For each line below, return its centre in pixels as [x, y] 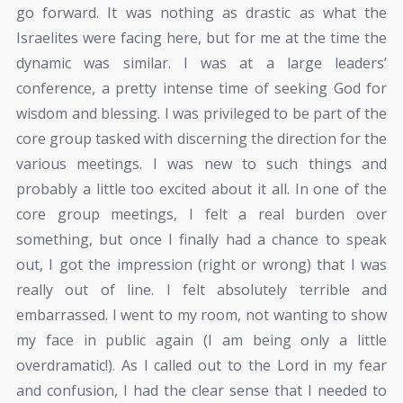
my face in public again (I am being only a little [201, 340]
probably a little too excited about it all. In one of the [201, 189]
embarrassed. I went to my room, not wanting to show [201, 315]
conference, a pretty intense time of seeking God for [201, 89]
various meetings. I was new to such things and [201, 164]
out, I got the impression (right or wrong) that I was [201, 265]
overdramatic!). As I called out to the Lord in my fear [201, 366]
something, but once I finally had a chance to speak [201, 240]
